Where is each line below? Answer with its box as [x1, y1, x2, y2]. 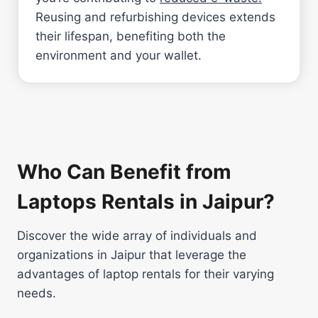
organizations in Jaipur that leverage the [17, 247, 246, 262]
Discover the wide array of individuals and [17, 228, 257, 243]
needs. [17, 285, 56, 300]
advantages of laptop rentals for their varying [17, 266, 274, 281]
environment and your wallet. [35, 48, 202, 62]
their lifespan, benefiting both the [35, 28, 226, 43]
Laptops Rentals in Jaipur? [17, 189, 275, 214]
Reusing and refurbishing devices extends [35, 9, 275, 24]
